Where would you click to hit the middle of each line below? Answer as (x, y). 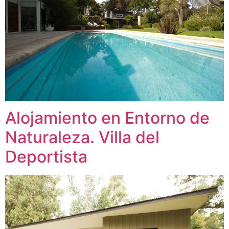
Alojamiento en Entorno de (107, 118)
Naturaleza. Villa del (82, 137)
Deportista (46, 156)
